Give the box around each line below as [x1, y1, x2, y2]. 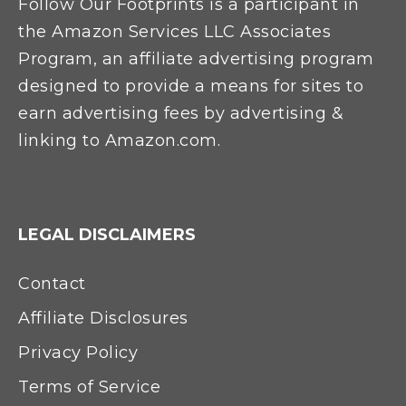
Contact [18, 273, 86, 294]
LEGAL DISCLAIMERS [18, 224, 196, 245]
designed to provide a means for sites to [18, 75, 363, 96]
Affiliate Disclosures [18, 307, 188, 328]
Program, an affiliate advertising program [18, 48, 374, 69]
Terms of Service [18, 376, 160, 397]
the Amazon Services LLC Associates [18, 21, 331, 42]
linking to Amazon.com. [18, 130, 220, 150]
